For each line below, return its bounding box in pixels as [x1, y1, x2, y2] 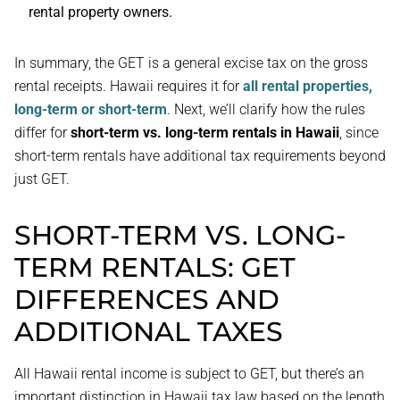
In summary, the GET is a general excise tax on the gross [14, 54, 368, 71]
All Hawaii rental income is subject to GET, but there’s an [14, 365, 364, 382]
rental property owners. [29, 4, 172, 21]
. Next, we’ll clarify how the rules [167, 101, 365, 118]
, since [339, 124, 379, 141]
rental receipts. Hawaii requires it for [14, 78, 243, 95]
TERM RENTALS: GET [14, 251, 296, 284]
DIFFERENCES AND [14, 283, 279, 316]
